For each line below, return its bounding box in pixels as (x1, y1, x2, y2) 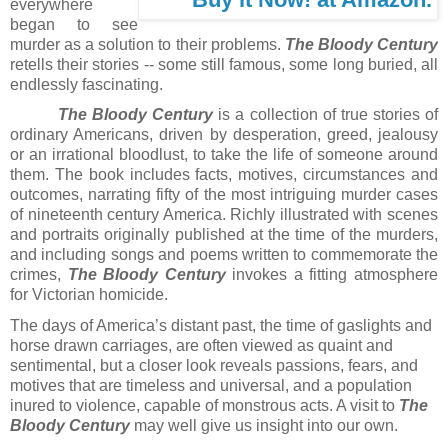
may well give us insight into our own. (130, 417, 398, 435)
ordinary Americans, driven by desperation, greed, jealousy (10, 126, 438, 144)
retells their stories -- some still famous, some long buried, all (10, 55, 438, 73)
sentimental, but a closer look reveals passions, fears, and (10, 357, 418, 375)
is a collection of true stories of (213, 106, 439, 124)
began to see (10, 15, 138, 33)
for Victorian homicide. (10, 286, 172, 304)
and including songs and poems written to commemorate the (10, 246, 438, 264)
